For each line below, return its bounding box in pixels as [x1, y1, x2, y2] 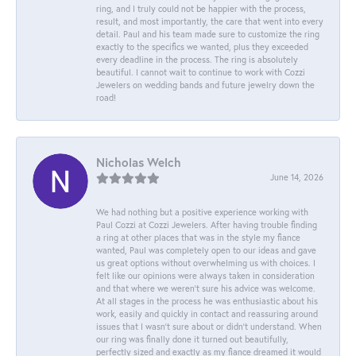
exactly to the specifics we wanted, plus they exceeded [96, 40, 308, 52]
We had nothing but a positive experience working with [96, 205, 308, 218]
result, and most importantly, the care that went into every [96, 14, 323, 27]
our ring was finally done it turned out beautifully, [96, 332, 288, 345]
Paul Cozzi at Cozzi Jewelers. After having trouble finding [96, 218, 317, 230]
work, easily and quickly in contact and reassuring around [96, 307, 318, 319]
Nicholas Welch [96, 153, 181, 170]
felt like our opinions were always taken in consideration [96, 269, 315, 281]
